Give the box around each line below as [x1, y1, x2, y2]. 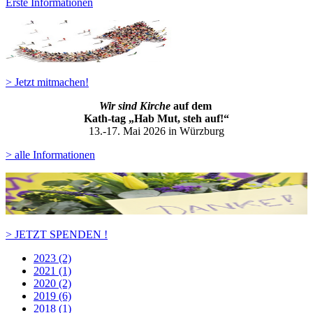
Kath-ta [84, 112, 120, 124]
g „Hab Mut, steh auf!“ [120, 112, 229, 124]
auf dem [173, 100, 214, 112]
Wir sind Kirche [99, 100, 173, 112]
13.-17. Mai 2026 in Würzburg [89, 125, 224, 137]
